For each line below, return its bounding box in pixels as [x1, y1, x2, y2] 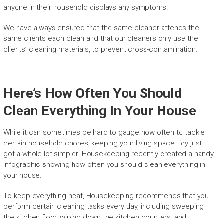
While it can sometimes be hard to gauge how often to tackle [3, 127, 205, 137]
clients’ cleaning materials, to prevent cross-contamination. [3, 44, 198, 54]
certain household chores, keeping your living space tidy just [3, 138, 202, 147]
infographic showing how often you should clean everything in [3, 160, 205, 169]
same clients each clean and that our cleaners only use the [3, 34, 198, 43]
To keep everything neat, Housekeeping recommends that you [3, 191, 209, 200]
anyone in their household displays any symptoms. [3, 2, 168, 12]
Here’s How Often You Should [3, 85, 182, 101]
